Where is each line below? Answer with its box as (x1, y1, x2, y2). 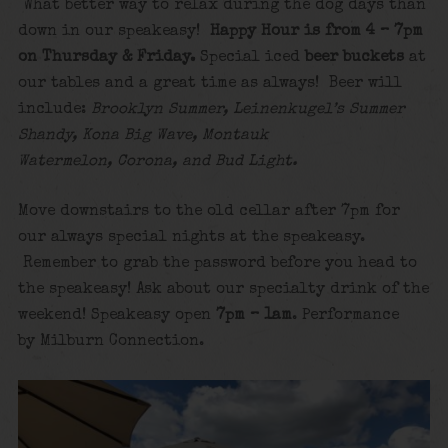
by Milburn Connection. (17, 334, 204, 351)
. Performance (291, 308, 399, 325)
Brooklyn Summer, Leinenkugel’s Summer (90, 101, 405, 118)
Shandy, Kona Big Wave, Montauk (17, 127, 269, 144)
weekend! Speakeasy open (17, 308, 216, 325)
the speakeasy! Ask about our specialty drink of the (17, 282, 429, 299)
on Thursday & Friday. (17, 49, 195, 66)
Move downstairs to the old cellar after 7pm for (17, 204, 400, 221)
